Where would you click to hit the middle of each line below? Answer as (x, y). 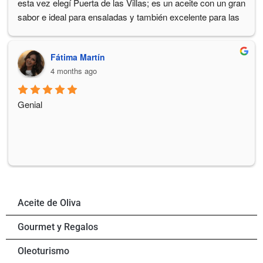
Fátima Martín (78, 57)
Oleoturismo (43, 251)
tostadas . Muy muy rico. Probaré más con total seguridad (129, 31)
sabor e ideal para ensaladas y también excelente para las (129, 17)
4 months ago (74, 71)
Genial (30, 104)
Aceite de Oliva (49, 203)
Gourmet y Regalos (58, 227)
